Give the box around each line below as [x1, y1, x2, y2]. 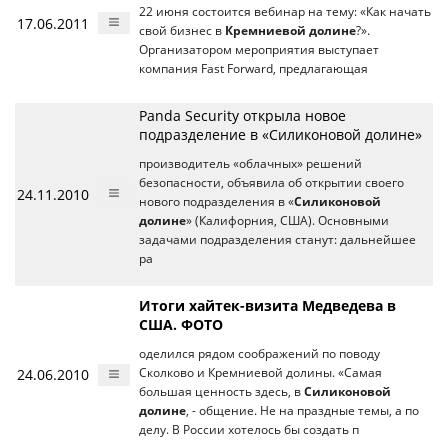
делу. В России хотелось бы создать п [139, 422, 359, 437]
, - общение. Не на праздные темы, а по [186, 403, 419, 418]
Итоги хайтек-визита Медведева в [139, 296, 396, 315]
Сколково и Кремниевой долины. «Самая [139, 365, 382, 380]
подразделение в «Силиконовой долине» [139, 125, 422, 144]
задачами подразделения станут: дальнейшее [139, 232, 416, 247]
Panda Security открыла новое [139, 106, 346, 125]
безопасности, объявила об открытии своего [139, 175, 404, 190]
